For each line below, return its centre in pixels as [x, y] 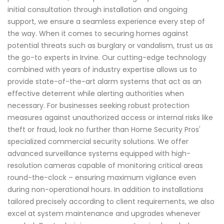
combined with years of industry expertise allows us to [102, 70]
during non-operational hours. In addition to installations [105, 190]
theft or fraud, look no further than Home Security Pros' [104, 130]
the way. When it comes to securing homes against [98, 34]
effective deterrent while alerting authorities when [96, 94]
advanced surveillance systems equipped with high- [99, 154]
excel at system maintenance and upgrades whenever [104, 214]
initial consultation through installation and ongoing [97, 10]
